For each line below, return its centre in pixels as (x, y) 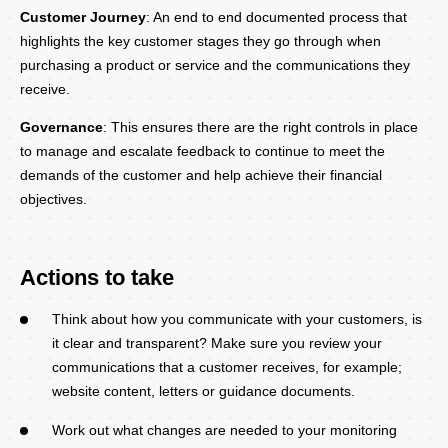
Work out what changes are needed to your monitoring (224, 429)
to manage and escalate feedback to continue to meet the (202, 150)
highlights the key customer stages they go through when (200, 40)
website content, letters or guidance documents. (203, 390)
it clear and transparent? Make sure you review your (217, 342)
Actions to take (97, 277)
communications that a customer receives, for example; (227, 366)
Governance (61, 126)
